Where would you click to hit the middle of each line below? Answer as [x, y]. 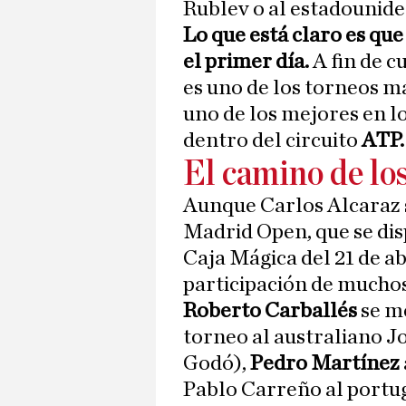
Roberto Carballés [272, 311]
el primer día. [248, 62]
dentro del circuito [272, 141]
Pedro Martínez [325, 364]
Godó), [217, 364]
